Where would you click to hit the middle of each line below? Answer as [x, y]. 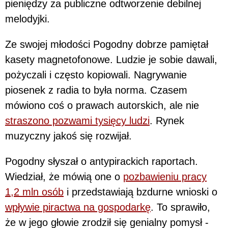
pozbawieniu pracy [165, 176]
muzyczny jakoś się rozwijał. [68, 136]
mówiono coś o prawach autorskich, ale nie [102, 105]
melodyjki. [27, 19]
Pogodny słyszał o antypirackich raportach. [102, 161]
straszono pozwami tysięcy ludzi [77, 120]
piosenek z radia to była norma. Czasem [96, 90]
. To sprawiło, [180, 207]
